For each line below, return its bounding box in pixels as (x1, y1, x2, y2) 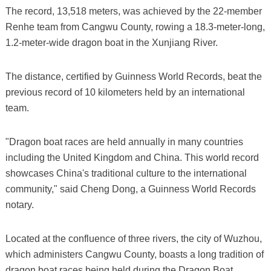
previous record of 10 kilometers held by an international (5, 87, 245, 97)
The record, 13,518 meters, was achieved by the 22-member (5, 5, 262, 16)
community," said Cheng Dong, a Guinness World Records (5, 183, 256, 194)
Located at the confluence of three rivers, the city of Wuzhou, (5, 233, 262, 244)
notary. (5, 199, 34, 210)
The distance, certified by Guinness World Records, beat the (5, 71, 262, 82)
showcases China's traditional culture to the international (5, 168, 247, 178)
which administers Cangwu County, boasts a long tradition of (5, 249, 264, 260)
